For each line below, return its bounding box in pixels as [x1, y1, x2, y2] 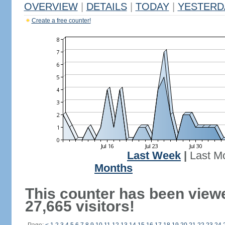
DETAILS [86, 1, 127, 12]
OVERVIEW [24, 1, 78, 12]
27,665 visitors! [25, 198, 135, 214]
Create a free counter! [31, 17, 91, 24]
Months [94, 162, 133, 174]
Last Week [127, 150, 181, 162]
